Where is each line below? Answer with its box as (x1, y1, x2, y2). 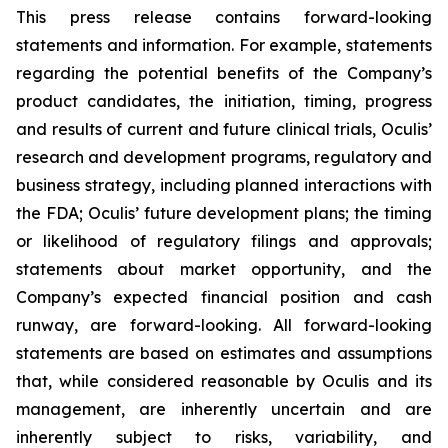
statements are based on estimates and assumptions (16, 343, 432, 363)
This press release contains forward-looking (16, 7, 432, 27)
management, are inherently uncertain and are (16, 399, 432, 419)
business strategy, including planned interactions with (16, 175, 432, 195)
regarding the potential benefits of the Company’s (16, 63, 432, 83)
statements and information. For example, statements (16, 35, 432, 55)
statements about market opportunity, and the (16, 259, 432, 279)
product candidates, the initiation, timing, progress (16, 91, 432, 111)
